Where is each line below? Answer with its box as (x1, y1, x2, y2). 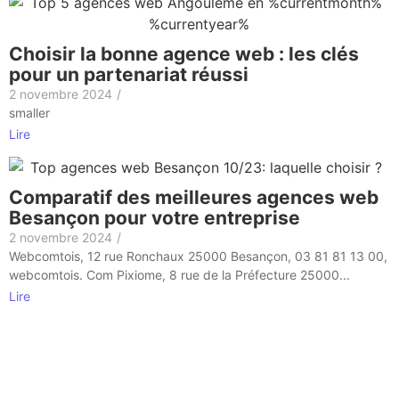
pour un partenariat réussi (9, 62, 248, 85)
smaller (9, 104, 50, 120)
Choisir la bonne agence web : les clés (9, 42, 359, 65)
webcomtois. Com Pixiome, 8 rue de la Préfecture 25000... (9, 266, 350, 282)
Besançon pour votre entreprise (9, 206, 300, 229)
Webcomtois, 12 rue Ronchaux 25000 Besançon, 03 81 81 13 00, (9, 248, 387, 264)
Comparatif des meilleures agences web (9, 185, 379, 208)
